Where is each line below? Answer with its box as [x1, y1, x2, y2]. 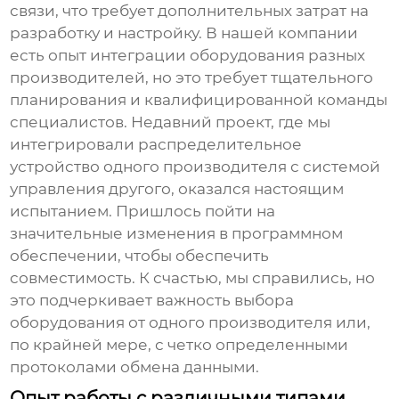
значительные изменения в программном [10, 224, 344, 243]
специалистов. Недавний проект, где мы [10, 113, 331, 132]
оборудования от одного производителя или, [10, 313, 371, 332]
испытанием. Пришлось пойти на [10, 202, 276, 221]
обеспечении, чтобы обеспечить [10, 247, 270, 265]
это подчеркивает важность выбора [10, 291, 295, 310]
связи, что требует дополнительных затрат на [10, 2, 370, 20]
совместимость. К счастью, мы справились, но [10, 269, 376, 288]
